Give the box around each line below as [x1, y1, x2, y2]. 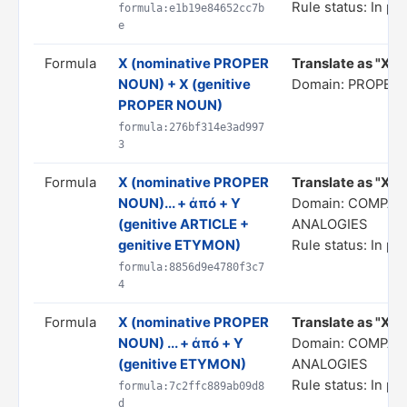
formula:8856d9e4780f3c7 [118, 261, 264, 273]
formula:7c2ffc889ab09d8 [118, 380, 264, 392]
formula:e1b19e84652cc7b [118, 2, 264, 15]
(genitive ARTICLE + [118, 216, 249, 233]
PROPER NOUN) [118, 97, 223, 114]
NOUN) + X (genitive [118, 76, 251, 93]
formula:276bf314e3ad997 [118, 121, 264, 134]
